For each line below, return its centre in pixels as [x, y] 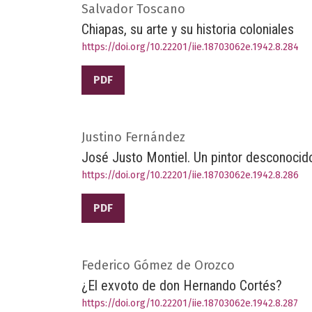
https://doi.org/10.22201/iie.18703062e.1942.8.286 [190, 175]
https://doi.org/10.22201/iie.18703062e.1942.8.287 [190, 303]
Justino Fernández [133, 137]
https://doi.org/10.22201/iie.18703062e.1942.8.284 [190, 47]
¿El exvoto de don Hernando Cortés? [182, 285]
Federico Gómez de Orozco [158, 265]
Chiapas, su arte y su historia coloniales [188, 29]
